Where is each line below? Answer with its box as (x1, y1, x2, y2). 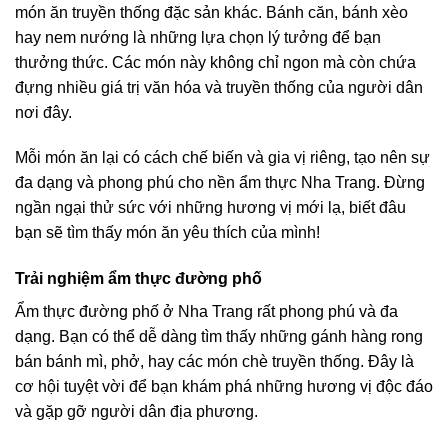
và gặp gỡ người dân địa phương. (15, 403, 258, 421)
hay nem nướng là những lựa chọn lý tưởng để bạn (15, 28, 381, 46)
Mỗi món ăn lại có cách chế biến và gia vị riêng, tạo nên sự (15, 149, 430, 167)
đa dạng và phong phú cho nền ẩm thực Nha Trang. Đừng (15, 174, 425, 192)
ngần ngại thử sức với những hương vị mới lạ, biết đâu (15, 199, 406, 217)
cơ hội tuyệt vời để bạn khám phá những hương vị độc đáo (15, 378, 433, 396)
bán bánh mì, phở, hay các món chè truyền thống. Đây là (15, 353, 414, 371)
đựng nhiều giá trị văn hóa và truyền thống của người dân (15, 78, 423, 96)
